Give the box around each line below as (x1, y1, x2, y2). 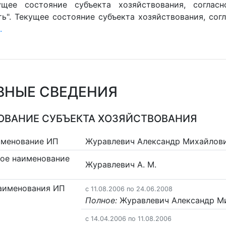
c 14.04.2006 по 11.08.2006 (85, 214, 172, 222)
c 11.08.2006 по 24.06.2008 (85, 185, 173, 193)
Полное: (85, 195, 118, 205)
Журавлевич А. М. (85, 159, 157, 170)
